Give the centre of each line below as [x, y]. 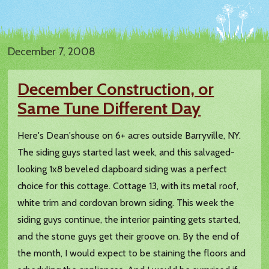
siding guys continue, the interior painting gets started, [129, 220]
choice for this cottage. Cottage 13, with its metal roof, [128, 186]
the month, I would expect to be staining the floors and [132, 253]
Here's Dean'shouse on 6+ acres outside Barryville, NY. [129, 136]
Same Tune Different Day [109, 108]
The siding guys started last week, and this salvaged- [126, 153]
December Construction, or [116, 89]
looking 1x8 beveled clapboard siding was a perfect [122, 169]
